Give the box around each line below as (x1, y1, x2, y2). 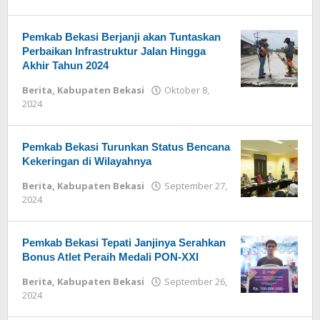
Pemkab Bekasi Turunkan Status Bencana (22, 141, 230, 153)
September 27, (164, 179, 227, 192)
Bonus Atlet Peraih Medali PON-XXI (22, 251, 199, 263)
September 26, (164, 275, 227, 288)
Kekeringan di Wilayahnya (22, 155, 151, 167)
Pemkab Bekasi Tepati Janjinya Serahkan (22, 236, 226, 249)
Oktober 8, (164, 84, 209, 96)
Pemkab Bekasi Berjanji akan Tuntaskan (22, 31, 221, 43)
